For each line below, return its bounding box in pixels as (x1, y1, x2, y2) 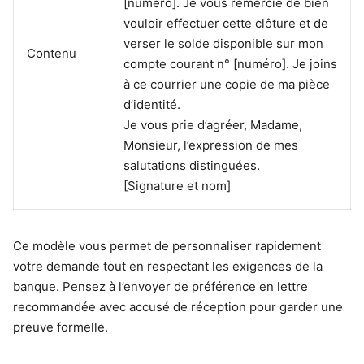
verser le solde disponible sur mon (123, 35, 323, 51)
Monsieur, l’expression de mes (123, 136, 298, 153)
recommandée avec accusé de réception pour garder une (13, 298, 343, 314)
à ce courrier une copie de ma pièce (123, 76, 330, 92)
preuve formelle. (13, 318, 108, 335)
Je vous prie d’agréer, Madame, (123, 116, 302, 132)
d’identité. (123, 96, 180, 112)
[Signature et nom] (123, 177, 231, 193)
